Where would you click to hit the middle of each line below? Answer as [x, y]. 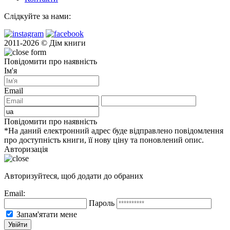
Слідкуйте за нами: [37, 16]
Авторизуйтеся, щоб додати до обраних [74, 176]
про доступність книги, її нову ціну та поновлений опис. [104, 140]
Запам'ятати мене [47, 214]
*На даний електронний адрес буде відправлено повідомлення [114, 130]
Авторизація [26, 149]
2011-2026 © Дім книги [45, 43]
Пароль [102, 203]
